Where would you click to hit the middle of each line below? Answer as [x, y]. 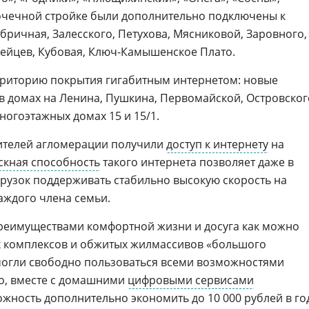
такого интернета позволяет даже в [197, 162]
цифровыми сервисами [191, 280]
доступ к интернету [217, 144]
